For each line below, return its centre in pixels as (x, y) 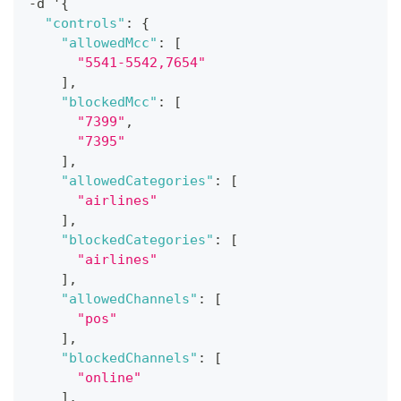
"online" (109, 378)
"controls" (85, 24)
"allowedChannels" (129, 299)
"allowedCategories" (137, 181)
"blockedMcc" (109, 102)
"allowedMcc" (109, 43)
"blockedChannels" (129, 358)
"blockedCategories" (137, 240)
